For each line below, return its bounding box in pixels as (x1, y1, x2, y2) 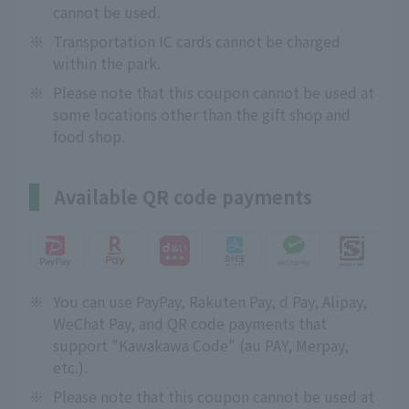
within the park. (53, 52, 161, 75)
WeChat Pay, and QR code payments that (53, 311, 327, 334)
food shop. (53, 125, 125, 148)
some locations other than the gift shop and (53, 103, 351, 126)
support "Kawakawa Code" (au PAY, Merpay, (53, 333, 349, 356)
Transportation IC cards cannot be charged (53, 30, 341, 53)
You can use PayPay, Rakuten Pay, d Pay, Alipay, (53, 289, 367, 312)
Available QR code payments (54, 184, 312, 211)
